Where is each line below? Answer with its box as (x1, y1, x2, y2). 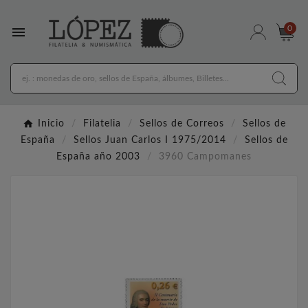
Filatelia (82, 119, 121, 129)
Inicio (37, 119, 65, 129)
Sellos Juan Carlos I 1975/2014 (73, 135, 226, 146)
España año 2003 (56, 152, 140, 162)
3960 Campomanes (159, 152, 252, 162)
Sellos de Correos (139, 119, 224, 129)
